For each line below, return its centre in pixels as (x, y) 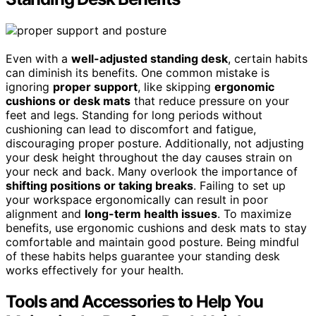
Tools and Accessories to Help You (134, 302)
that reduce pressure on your (210, 101)
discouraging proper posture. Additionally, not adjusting (155, 144)
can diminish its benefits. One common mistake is (138, 73)
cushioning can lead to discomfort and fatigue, (131, 129)
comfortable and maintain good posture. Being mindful (152, 242)
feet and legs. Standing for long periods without (134, 115)
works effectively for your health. (95, 271)
